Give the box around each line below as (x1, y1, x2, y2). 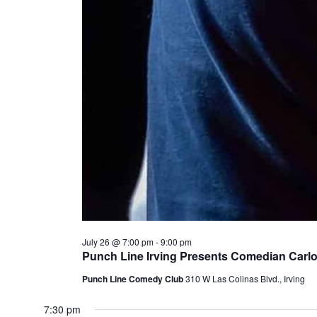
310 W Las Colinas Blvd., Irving (185, 272, 305, 285)
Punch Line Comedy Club (81, 272, 185, 286)
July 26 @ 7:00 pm (81, 236, 154, 248)
